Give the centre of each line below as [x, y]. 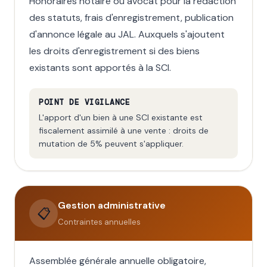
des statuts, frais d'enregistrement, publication [131, 18]
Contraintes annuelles [99, 222]
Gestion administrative [112, 205]
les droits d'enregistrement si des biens [114, 51]
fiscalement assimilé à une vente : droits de [124, 131]
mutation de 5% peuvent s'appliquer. [111, 144]
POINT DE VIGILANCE [84, 102]
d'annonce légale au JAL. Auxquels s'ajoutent [127, 34]
